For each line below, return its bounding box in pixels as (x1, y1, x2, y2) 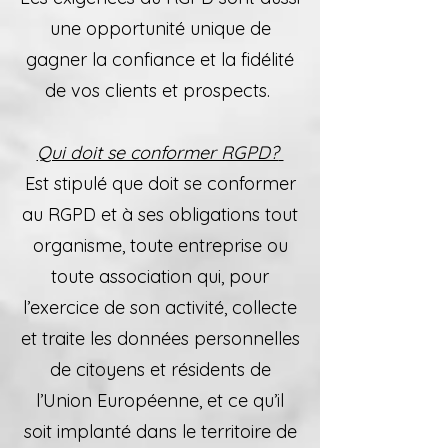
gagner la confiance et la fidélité (26, 48, 294, 71)
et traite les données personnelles (20, 327, 300, 350)
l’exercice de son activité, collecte (23, 296, 297, 319)
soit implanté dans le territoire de (23, 420, 297, 443)
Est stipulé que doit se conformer (24, 172, 296, 195)
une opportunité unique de (49, 17, 271, 40)
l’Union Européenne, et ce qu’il (36, 389, 284, 412)
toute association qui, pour (51, 265, 269, 288)
